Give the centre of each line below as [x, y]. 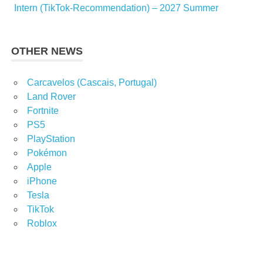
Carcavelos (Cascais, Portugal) [92, 83]
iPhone [42, 181]
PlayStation [51, 139]
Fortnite [43, 111]
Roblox [42, 224]
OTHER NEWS [47, 51]
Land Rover [51, 97]
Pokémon [47, 153]
